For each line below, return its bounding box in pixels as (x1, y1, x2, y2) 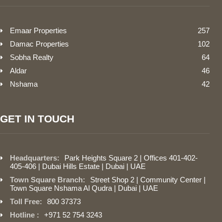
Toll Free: (10, 197, 42, 206)
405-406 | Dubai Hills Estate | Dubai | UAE (10, 162, 146, 170)
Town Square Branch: (10, 175, 85, 184)
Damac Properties (10, 39, 69, 48)
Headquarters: (10, 153, 59, 162)
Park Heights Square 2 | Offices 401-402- (64, 153, 198, 162)
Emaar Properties (10, 26, 67, 35)
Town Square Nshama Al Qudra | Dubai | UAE (10, 183, 158, 192)
